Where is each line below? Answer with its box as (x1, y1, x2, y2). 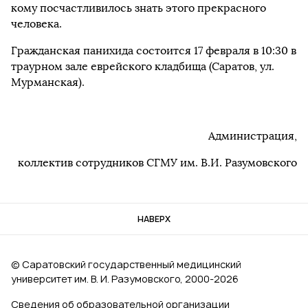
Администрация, (208, 129, 297, 142)
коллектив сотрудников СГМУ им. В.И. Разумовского (18, 155, 297, 169)
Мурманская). (11, 75, 85, 89)
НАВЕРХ (137, 213, 170, 225)
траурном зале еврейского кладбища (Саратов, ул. (11, 59, 274, 73)
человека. (11, 16, 62, 30)
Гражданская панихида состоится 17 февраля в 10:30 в (11, 43, 296, 57)
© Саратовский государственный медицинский (11, 258, 241, 271)
